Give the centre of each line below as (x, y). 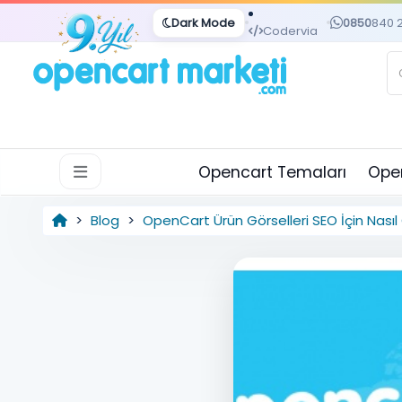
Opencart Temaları (273, 172)
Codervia (290, 31)
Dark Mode (203, 22)
